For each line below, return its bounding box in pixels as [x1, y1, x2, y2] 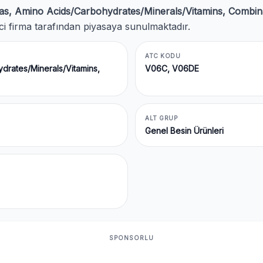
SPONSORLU [109, 234, 154, 241]
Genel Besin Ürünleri [145, 126, 224, 136]
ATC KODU [145, 52, 180, 59]
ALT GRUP [145, 114, 177, 122]
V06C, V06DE [145, 63, 199, 73]
